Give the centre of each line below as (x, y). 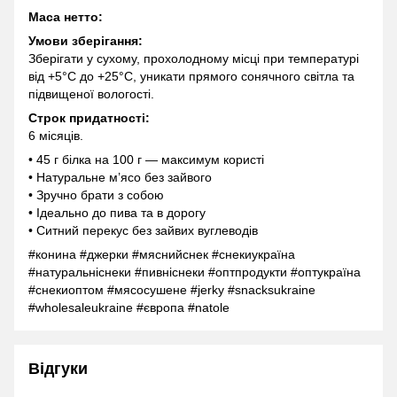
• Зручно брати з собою (96, 195)
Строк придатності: (89, 118)
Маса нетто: (66, 17)
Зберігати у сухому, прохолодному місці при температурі (194, 59)
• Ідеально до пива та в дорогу (117, 213)
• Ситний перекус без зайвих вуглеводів (143, 231)
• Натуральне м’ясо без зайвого (120, 178)
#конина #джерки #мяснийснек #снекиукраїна (162, 255)
